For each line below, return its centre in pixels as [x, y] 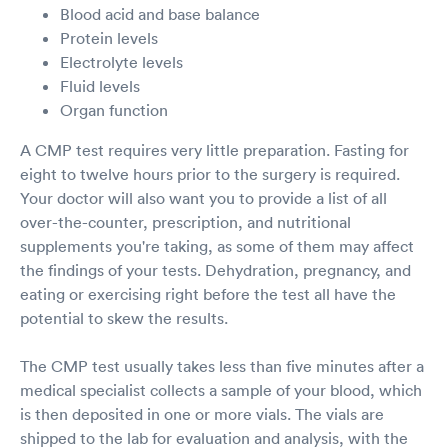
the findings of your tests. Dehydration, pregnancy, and [215, 270]
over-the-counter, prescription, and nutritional [185, 222]
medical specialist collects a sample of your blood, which [221, 390]
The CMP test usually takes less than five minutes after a [222, 366]
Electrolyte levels [121, 62]
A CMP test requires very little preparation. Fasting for [214, 150]
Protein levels [109, 38]
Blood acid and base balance [160, 14]
